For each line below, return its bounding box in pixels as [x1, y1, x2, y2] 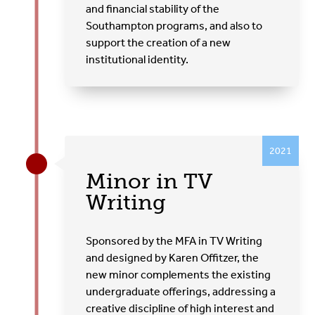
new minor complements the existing [86, 267, 271, 281]
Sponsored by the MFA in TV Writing [86, 233, 263, 247]
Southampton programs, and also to [86, 18, 263, 32]
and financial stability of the [86, 1, 220, 15]
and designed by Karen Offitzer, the [86, 250, 259, 264]
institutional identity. [86, 52, 189, 66]
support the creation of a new [86, 35, 231, 49]
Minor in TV [86, 168, 213, 194]
